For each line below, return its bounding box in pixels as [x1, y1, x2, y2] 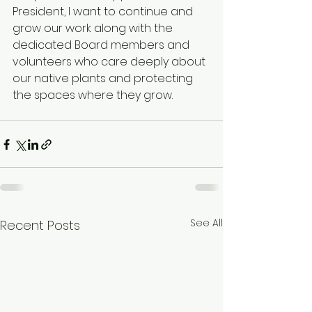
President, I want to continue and [13, 3, 196, 20]
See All [190, 216, 223, 231]
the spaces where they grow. [13, 87, 175, 104]
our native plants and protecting [13, 70, 196, 87]
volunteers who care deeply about [13, 54, 208, 70]
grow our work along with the [13, 20, 175, 37]
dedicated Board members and [13, 37, 192, 54]
